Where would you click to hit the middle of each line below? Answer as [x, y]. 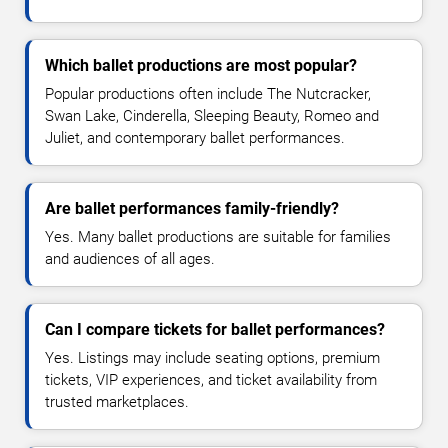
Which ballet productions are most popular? [201, 65]
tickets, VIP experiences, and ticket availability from [211, 380]
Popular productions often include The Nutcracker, [208, 94]
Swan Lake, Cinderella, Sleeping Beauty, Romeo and [212, 116]
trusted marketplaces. [117, 402]
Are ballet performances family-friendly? [192, 208]
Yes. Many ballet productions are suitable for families [218, 237]
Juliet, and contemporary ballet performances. [195, 138]
